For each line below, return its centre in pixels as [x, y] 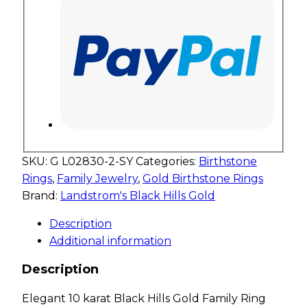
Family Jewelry [97, 178]
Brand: [41, 195]
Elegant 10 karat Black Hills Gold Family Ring [144, 298]
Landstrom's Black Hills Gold [138, 195]
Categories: [167, 161]
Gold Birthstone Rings [203, 178]
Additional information [110, 241]
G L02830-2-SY [91, 161]
